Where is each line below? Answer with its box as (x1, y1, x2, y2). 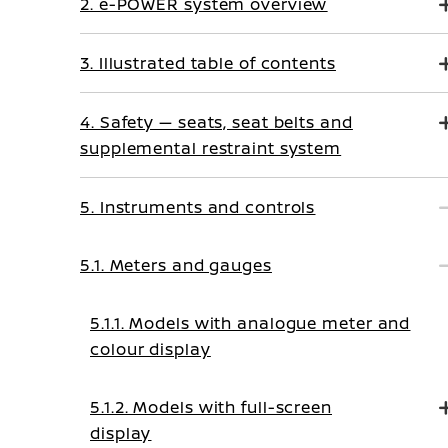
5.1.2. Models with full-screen (90, 396, 332, 418)
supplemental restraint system (80, 137, 342, 159)
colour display (90, 338, 211, 360)
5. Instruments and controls (80, 196, 316, 218)
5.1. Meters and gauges (80, 254, 272, 276)
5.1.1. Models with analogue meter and (90, 312, 411, 334)
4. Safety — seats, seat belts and (80, 111, 353, 133)
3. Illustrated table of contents (80, 52, 336, 74)
